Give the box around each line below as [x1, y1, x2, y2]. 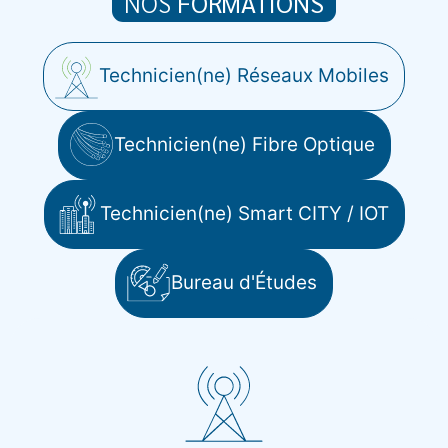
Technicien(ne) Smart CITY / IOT [99, 202, 389, 226]
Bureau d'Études [171, 271, 317, 295]
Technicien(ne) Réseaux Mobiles [99, 64, 389, 88]
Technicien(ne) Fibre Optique [113, 133, 375, 157]
